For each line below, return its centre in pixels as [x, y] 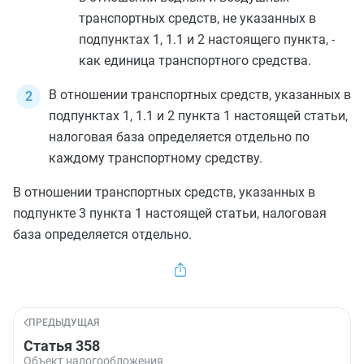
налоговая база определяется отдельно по [179, 137]
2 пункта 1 [199, 116]
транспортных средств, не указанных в [197, 18]
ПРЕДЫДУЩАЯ [64, 323]
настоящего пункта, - [270, 39]
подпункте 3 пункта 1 [78, 213]
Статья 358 [62, 346]
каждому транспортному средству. [156, 158]
